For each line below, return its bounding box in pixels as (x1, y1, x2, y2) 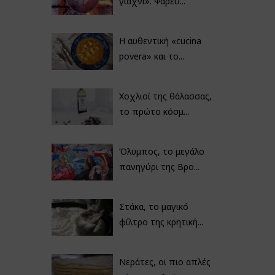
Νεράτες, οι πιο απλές (118, 256, 211, 268)
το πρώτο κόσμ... (118, 106, 189, 117)
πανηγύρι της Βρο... (118, 161, 199, 172)
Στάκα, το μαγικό (118, 201, 188, 212)
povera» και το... (118, 50, 184, 62)
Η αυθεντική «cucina (118, 35, 201, 47)
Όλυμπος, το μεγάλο (118, 145, 204, 157)
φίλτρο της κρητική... (118, 216, 203, 228)
